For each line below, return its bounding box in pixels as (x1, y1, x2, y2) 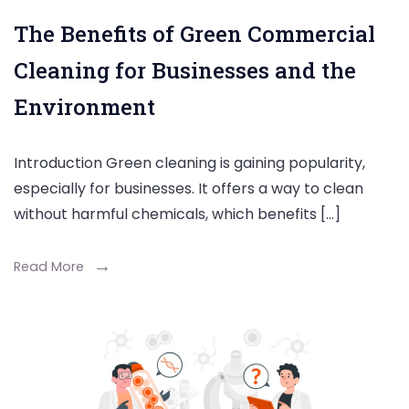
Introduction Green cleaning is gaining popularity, (14, 152, 365, 173)
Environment (14, 91, 155, 121)
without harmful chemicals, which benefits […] (14, 203, 341, 225)
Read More (14, 257, 84, 276)
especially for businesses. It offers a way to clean (14, 177, 363, 199)
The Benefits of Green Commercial (14, 18, 375, 48)
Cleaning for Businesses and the (14, 55, 356, 85)
